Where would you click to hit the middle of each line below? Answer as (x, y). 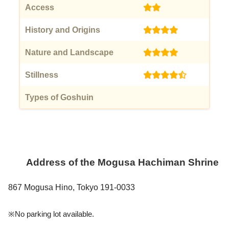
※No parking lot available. (51, 214)
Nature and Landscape (70, 52)
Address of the (62, 162)
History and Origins (63, 30)
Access (40, 8)
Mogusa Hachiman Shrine (158, 162)
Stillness (42, 75)
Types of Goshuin (60, 97)
